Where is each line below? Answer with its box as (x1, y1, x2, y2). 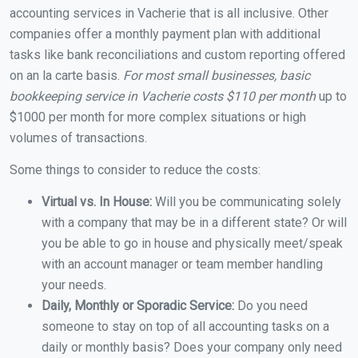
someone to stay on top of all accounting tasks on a (42, 319, 329, 335)
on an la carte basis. (10, 68, 123, 84)
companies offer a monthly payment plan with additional (10, 26, 320, 42)
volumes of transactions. (10, 130, 147, 146)
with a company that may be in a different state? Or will (42, 215, 347, 231)
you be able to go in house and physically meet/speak (42, 236, 343, 252)
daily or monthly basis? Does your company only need (42, 340, 342, 356)
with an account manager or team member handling (42, 257, 323, 272)
